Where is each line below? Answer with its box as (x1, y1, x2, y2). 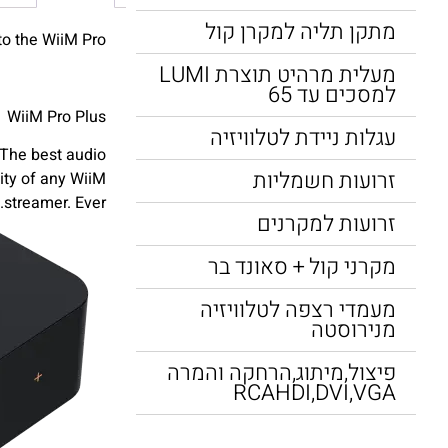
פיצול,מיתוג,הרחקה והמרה (167, 357, 396, 389)
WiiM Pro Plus (7, 104, 106, 129)
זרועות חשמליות (253, 165, 396, 197)
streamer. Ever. (4, 191, 106, 216)
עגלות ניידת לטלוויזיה (210, 122, 396, 154)
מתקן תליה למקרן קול (205, 16, 396, 48)
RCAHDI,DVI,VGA (233, 377, 396, 409)
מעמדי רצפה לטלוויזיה (200, 294, 396, 326)
